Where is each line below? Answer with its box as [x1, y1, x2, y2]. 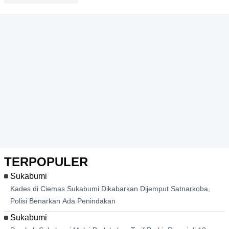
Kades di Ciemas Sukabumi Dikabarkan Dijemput [10, 184, 183, 194]
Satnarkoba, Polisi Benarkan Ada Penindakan [10, 196, 166, 207]
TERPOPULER [4, 153, 81, 171]
